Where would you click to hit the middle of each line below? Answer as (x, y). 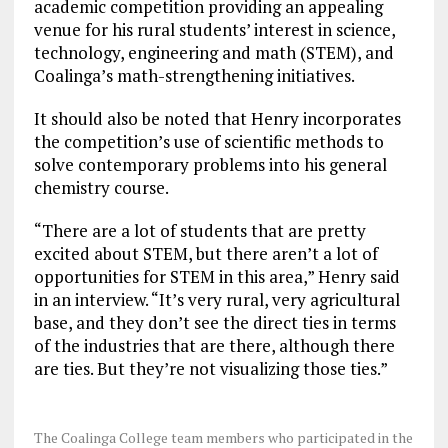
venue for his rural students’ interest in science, (214, 30)
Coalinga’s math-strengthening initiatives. (197, 76)
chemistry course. (101, 188)
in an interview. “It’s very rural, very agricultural (216, 300)
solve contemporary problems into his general (210, 165)
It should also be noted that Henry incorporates (217, 119)
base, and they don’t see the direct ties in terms (214, 323)
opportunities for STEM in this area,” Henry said (216, 277)
